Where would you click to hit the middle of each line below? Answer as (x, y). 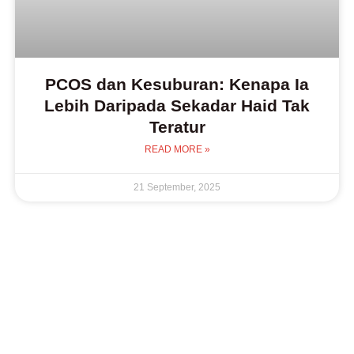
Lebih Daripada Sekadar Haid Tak (177, 106)
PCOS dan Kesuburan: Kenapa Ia (177, 85)
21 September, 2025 (177, 188)
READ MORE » (177, 150)
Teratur (177, 127)
